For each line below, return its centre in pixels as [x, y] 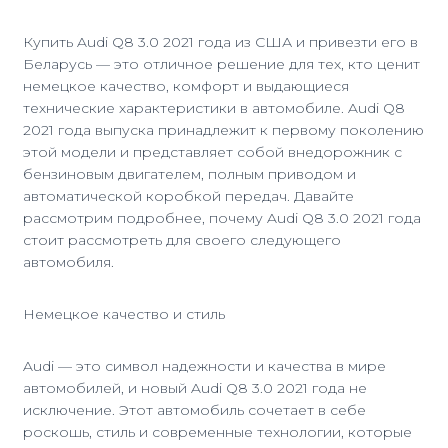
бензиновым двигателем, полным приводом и [189, 174]
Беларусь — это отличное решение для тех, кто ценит [221, 64]
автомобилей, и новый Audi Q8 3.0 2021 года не [195, 388]
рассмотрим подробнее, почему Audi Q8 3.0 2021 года [222, 218]
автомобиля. [68, 262]
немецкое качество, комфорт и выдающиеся [186, 86]
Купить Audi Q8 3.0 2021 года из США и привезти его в [220, 42]
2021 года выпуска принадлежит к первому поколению [223, 130]
